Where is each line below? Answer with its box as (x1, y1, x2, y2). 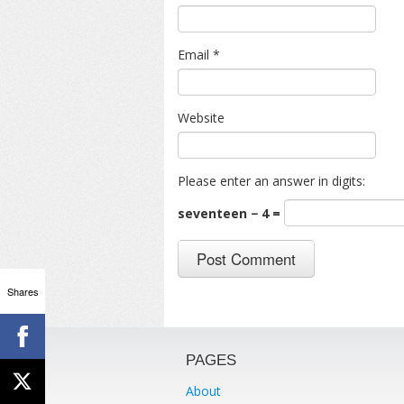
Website (178, 109, 225, 126)
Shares (6, 283, 39, 298)
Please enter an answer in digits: (178, 172, 365, 189)
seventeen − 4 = (178, 205, 284, 223)
